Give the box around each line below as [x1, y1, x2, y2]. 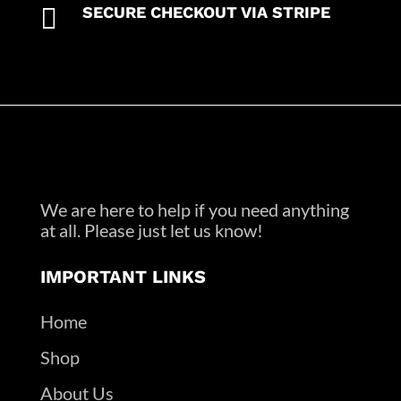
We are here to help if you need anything [39, 198, 349, 220]
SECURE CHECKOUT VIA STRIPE [81, 2, 330, 21]
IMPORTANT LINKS [39, 265, 206, 287]
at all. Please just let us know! [39, 218, 263, 241]
